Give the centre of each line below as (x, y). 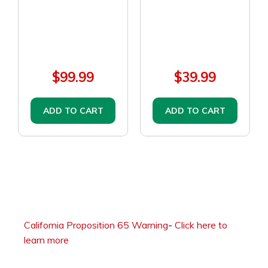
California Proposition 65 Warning (96, 225)
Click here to (201, 225)
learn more (46, 240)
